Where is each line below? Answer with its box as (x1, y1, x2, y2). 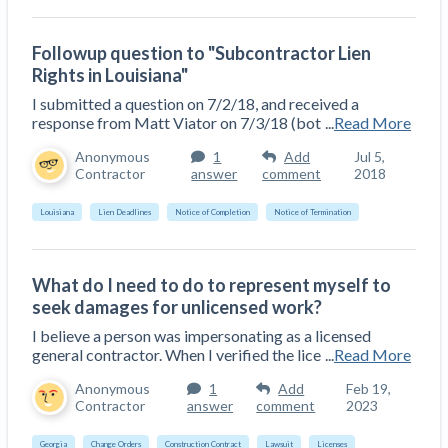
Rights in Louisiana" (32, 63, 188, 86)
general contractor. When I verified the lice (32, 344, 321, 364)
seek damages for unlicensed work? (32, 295, 322, 318)
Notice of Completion (175, 206, 250, 217)
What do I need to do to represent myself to (32, 273, 391, 296)
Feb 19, (346, 380, 392, 398)
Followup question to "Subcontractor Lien (32, 41, 371, 64)
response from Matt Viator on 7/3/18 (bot (32, 112, 321, 132)
